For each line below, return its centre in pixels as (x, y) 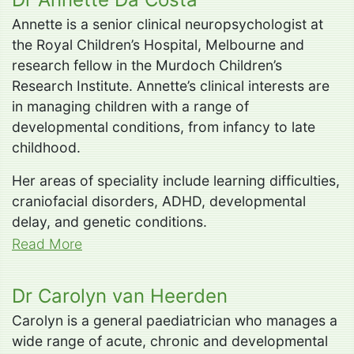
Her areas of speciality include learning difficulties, (176, 180)
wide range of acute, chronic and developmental (170, 341)
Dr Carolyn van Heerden (120, 296)
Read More (47, 243)
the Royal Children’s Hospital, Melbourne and (158, 44)
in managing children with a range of (130, 106)
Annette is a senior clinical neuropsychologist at (168, 24)
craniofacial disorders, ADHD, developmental (159, 201)
